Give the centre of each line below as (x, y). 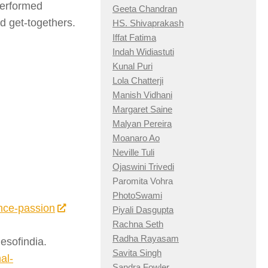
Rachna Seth (138, 224)
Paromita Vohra (143, 181)
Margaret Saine (142, 109)
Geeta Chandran (145, 9)
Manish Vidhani (142, 95)
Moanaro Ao (136, 138)
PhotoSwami (137, 196)
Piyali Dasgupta (143, 210)
